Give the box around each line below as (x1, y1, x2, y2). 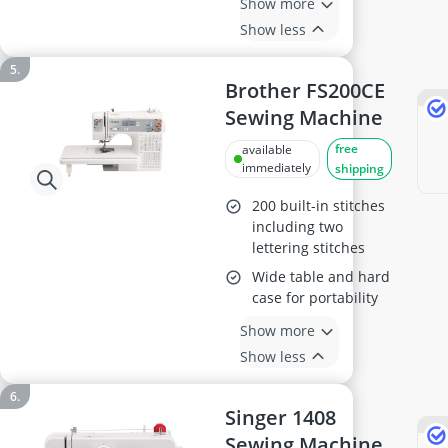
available (242, 141, 293, 158)
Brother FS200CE (225, 77, 386, 104)
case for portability (252, 288, 379, 307)
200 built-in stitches (252, 196, 386, 215)
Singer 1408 (225, 404, 337, 431)
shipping (335, 160, 385, 177)
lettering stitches (252, 238, 366, 257)
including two (252, 217, 344, 236)
